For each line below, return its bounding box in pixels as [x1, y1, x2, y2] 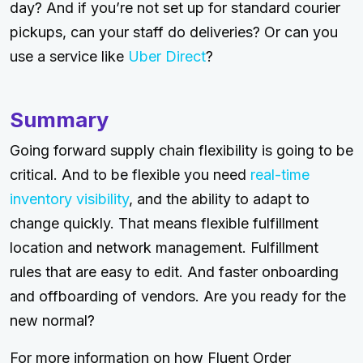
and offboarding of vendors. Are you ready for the [10, 288, 346, 305]
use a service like [10, 48, 128, 66]
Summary [10, 107, 109, 133]
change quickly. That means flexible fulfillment [10, 215, 318, 233]
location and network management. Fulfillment [10, 239, 318, 257]
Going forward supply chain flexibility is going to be [10, 142, 353, 160]
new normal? [10, 312, 95, 330]
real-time [250, 166, 310, 184]
